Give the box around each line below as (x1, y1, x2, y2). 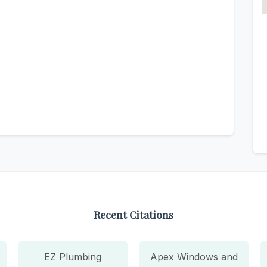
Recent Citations (94, 207, 173, 221)
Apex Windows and (150, 250, 238, 263)
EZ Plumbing (44, 250, 102, 263)
